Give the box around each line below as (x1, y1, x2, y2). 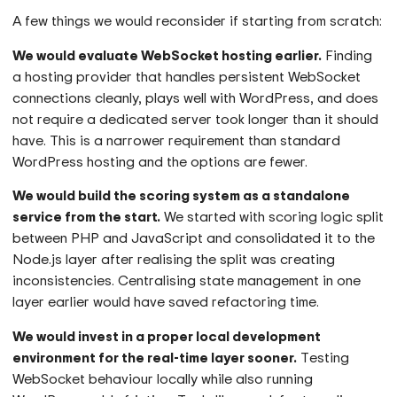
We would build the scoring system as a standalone (12, 185, 351, 206)
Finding (322, 44, 373, 65)
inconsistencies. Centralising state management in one (12, 270, 362, 291)
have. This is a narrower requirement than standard (12, 129, 341, 150)
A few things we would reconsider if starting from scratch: (12, 11, 383, 31)
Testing (297, 346, 350, 367)
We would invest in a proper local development (12, 325, 322, 346)
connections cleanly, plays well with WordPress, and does (12, 87, 379, 107)
